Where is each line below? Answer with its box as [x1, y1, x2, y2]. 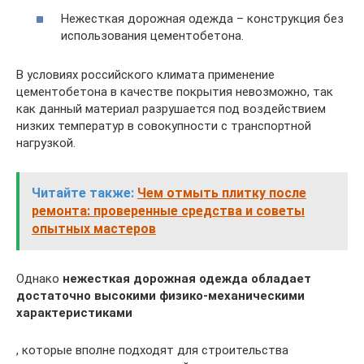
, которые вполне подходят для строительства [16, 342, 288, 357]
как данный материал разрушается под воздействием [16, 101, 326, 116]
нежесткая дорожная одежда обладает [63, 271, 311, 286]
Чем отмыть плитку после [137, 184, 306, 201]
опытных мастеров [32, 220, 156, 236]
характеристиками [16, 305, 132, 320]
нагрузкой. [16, 135, 76, 150]
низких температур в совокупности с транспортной [16, 118, 311, 133]
